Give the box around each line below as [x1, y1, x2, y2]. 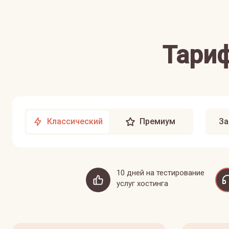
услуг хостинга [116, 179, 168, 188]
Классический [47, 117, 103, 126]
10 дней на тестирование [116, 168, 204, 177]
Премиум [139, 117, 175, 126]
